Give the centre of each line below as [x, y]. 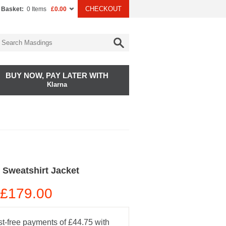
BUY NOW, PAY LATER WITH [57, 75]
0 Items [37, 9]
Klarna [57, 84]
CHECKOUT [103, 9]
